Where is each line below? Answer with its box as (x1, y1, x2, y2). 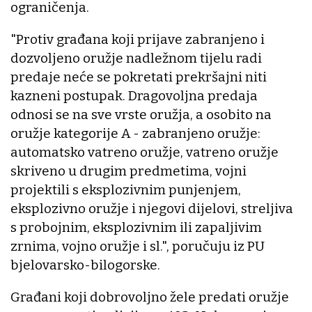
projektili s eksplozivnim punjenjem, (10, 182, 241, 198)
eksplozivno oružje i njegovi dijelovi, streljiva (10, 201, 293, 217)
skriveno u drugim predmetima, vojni (10, 163, 247, 180)
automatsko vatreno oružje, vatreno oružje (10, 144, 279, 161)
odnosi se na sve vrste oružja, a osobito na (10, 107, 272, 123)
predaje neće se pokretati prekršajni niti (10, 69, 267, 86)
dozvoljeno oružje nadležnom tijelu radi (10, 50, 262, 67)
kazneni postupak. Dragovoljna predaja (10, 88, 258, 104)
